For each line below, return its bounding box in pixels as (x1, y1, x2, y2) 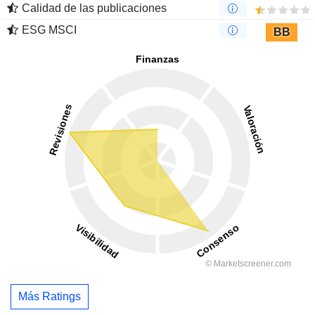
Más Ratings (18, 290, 81, 302)
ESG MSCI (22, 24, 77, 37)
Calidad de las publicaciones (22, 2, 167, 15)
